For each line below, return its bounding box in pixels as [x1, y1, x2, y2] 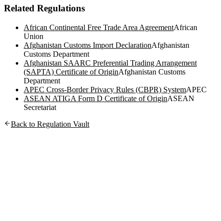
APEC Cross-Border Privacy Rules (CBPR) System [24, 85, 186, 94]
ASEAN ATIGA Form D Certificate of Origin [24, 94, 167, 103]
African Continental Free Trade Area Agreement [24, 23, 174, 32]
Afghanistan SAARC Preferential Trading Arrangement [24, 58, 197, 67]
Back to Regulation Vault [11, 119, 89, 128]
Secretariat [24, 103, 56, 111]
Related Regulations [4, 3, 85, 14]
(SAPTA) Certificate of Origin [24, 67, 118, 76]
